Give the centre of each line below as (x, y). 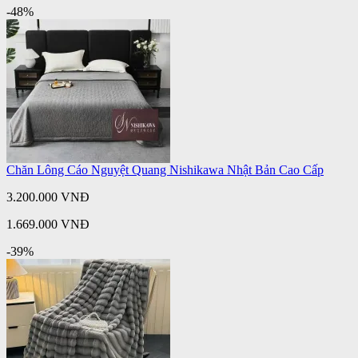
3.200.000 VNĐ (48, 197)
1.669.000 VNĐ (48, 224)
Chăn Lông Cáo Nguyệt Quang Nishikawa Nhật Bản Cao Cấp (165, 169)
